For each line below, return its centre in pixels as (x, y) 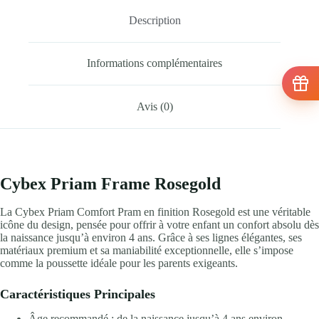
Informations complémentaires (155, 63)
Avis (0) (155, 106)
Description (155, 20)
